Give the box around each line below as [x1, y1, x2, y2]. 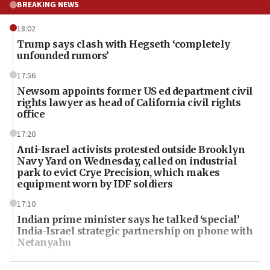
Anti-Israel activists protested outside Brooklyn [17, 143, 245, 155]
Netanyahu [17, 236, 71, 248]
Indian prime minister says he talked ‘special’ [17, 213, 239, 225]
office [17, 107, 45, 120]
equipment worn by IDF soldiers [17, 177, 172, 190]
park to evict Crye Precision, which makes [17, 166, 220, 178]
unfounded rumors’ [17, 49, 109, 61]
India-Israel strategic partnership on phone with [17, 224, 253, 237]
